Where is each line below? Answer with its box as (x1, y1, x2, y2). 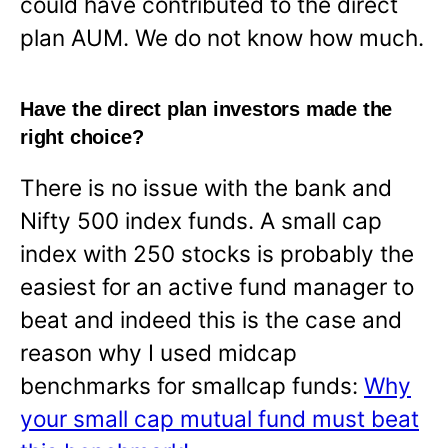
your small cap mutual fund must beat (20, 404, 419, 432)
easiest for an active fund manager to (20, 272, 414, 300)
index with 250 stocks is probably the (20, 239, 414, 267)
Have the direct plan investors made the (20, 97, 393, 120)
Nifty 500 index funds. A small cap (20, 206, 382, 234)
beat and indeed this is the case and (20, 305, 402, 333)
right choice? (20, 125, 144, 148)
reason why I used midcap (20, 338, 297, 366)
